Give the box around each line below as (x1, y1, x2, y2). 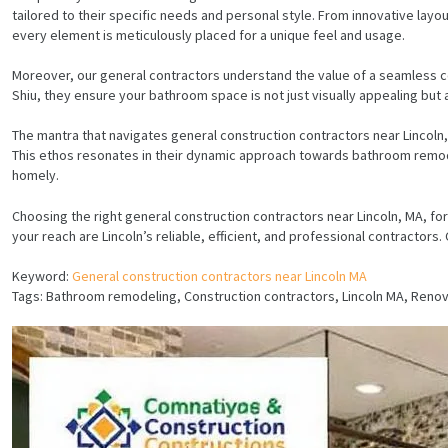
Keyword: (12, 267, 72, 286)
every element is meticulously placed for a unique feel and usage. (12, 25, 405, 44)
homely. (12, 166, 59, 185)
